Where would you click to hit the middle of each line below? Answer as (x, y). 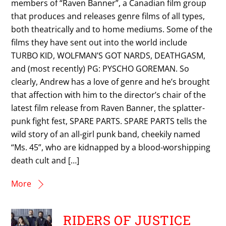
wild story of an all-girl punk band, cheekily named (106, 134)
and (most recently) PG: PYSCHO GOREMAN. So (100, 68)
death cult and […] (45, 160)
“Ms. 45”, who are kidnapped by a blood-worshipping (111, 147)
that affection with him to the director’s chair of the (109, 95)
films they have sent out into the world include (99, 42)
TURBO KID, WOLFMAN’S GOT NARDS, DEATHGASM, (108, 55)
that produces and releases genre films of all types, (108, 16)
